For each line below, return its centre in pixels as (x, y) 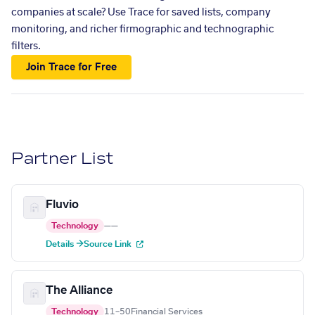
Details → (65, 244)
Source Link (109, 244)
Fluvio (62, 205)
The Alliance (79, 291)
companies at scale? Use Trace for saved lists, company (141, 13)
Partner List (63, 159)
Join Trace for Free (72, 67)
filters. (26, 46)
